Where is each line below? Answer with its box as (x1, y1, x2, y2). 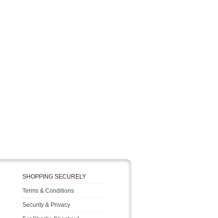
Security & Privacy (22, 201, 70, 208)
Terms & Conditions (22, 187, 74, 194)
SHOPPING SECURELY (22, 173, 86, 181)
